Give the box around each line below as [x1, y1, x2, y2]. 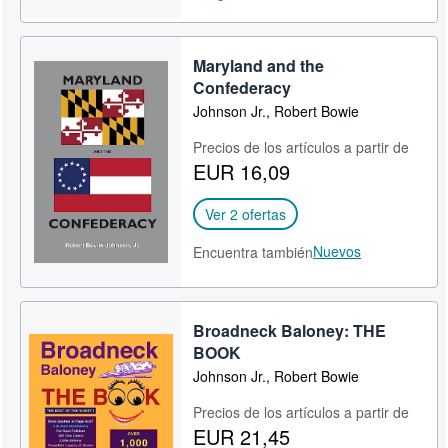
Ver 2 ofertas [205, 203, 287, 224]
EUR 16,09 [193, 156, 291, 186]
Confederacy [193, 75, 292, 99]
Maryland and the [193, 53, 325, 77]
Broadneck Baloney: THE [193, 318, 387, 342]
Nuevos [313, 240, 362, 261]
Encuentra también [193, 241, 314, 262]
